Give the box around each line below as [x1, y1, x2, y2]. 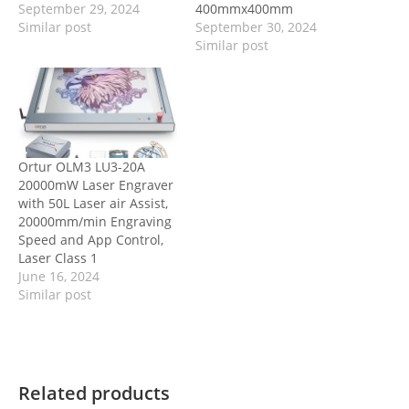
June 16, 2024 [18, 267, 100, 286]
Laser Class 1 [18, 249, 98, 267]
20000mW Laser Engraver [18, 176, 173, 194]
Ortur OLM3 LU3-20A [18, 158, 145, 176]
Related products [18, 381, 170, 406]
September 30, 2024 [195, 17, 317, 36]
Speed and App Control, [18, 231, 163, 249]
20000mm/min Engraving [18, 213, 172, 231]
